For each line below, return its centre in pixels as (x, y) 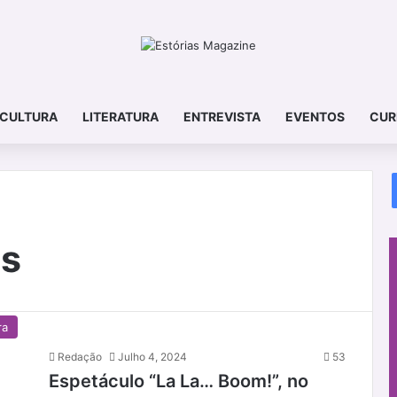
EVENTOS (315, 116)
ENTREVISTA (222, 116)
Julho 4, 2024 (152, 356)
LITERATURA (120, 116)
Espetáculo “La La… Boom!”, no (179, 381)
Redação (80, 356)
